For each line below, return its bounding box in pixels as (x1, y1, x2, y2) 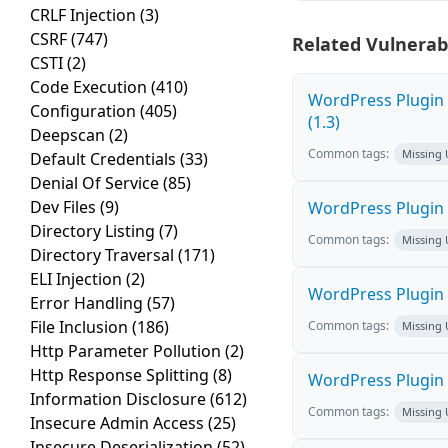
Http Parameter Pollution (30, 340, 225, 363)
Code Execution (30, 76, 151, 99)
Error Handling (30, 292, 147, 315)
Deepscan (30, 124, 109, 147)
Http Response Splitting (30, 364, 213, 387)
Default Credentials (30, 148, 180, 171)
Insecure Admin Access (30, 412, 208, 435)
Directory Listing (30, 220, 159, 243)
